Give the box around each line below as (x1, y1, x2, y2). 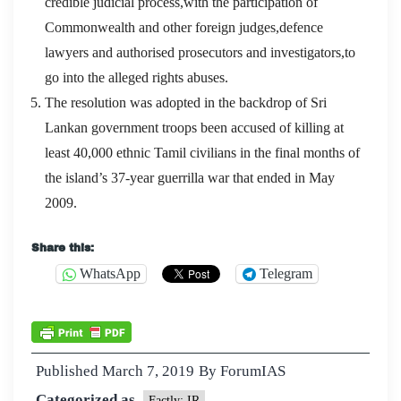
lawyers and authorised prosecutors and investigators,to (45, 44, 355, 60)
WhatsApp (80, 266, 141, 282)
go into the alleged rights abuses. (45, 69, 228, 85)
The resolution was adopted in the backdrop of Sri (45, 94, 327, 110)
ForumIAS (220, 362, 286, 380)
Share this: (31, 241, 94, 254)
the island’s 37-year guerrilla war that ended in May (45, 169, 335, 185)
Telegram (260, 266, 312, 282)
